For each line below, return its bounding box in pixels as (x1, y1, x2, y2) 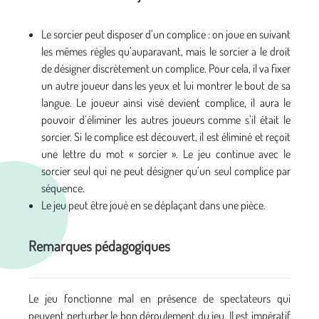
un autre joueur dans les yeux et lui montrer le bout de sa (41, 78, 291, 93)
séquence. (41, 180, 85, 195)
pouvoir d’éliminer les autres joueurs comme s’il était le (41, 112, 291, 127)
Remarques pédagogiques (28, 236, 170, 255)
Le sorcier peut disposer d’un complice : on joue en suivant (41, 26, 291, 41)
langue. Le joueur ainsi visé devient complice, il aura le (41, 95, 291, 110)
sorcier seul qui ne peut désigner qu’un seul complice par (41, 163, 291, 178)
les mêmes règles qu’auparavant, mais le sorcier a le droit (41, 43, 291, 58)
